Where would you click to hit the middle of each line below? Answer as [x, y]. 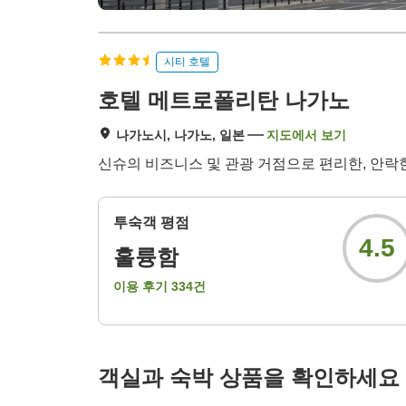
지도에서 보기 [306, 135]
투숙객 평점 [151, 223]
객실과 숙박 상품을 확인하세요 [249, 378]
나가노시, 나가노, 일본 [180, 135]
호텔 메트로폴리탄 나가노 [224, 101]
